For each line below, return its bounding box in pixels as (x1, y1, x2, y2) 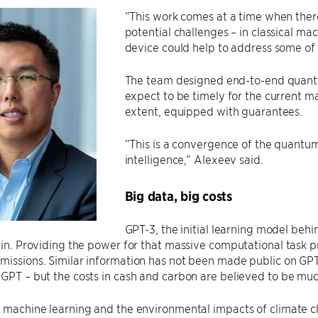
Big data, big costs (124, 188, 232, 204)
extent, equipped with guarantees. (124, 104, 303, 118)
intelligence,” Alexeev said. (124, 152, 263, 166)
